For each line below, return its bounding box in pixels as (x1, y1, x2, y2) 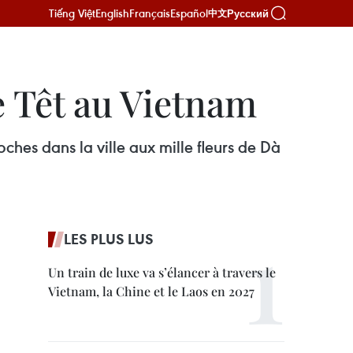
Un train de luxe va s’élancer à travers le (48, 264, 276, 281)
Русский (227, 7, 269, 20)
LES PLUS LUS (64, 229, 154, 248)
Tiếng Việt (49, 6, 95, 20)
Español (170, 6, 208, 20)
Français (129, 6, 170, 20)
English (95, 6, 129, 20)
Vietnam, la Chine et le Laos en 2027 (48, 283, 255, 299)
